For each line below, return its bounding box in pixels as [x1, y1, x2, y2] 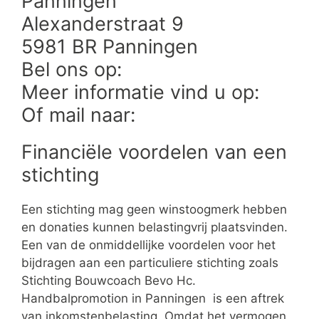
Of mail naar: [21, 103, 141, 127]
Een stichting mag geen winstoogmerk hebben [21, 202, 287, 216]
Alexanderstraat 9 [21, 11, 184, 36]
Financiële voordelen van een [21, 140, 287, 164]
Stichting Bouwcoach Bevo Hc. [21, 273, 196, 288]
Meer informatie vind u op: [21, 80, 265, 104]
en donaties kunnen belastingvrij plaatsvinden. [21, 219, 288, 234]
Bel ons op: [21, 57, 127, 81]
